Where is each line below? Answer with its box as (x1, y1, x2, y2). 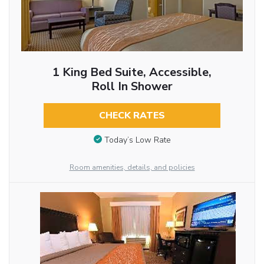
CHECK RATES (98, 109, 165, 123)
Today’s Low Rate (104, 134, 171, 146)
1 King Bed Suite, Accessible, (52, 64, 212, 81)
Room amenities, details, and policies (69, 162, 195, 172)
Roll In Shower (91, 78, 173, 95)
